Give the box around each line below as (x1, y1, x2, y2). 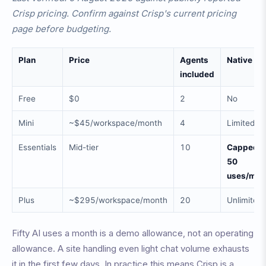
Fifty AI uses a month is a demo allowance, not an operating (12, 227, 254, 239)
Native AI (227, 55, 262, 65)
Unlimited (227, 195, 262, 205)
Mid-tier (69, 142, 99, 152)
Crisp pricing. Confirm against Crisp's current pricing (12, 8, 236, 19)
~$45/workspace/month (69, 118, 162, 128)
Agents (180, 55, 208, 65)
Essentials (18, 142, 56, 152)
